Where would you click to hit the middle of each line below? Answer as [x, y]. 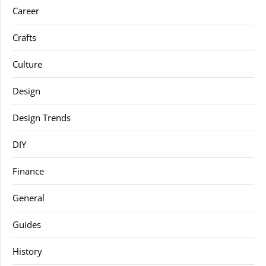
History [27, 251]
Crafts [24, 37]
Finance [28, 171]
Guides [27, 224]
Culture [27, 64]
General [28, 198]
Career [26, 11]
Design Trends [42, 118]
